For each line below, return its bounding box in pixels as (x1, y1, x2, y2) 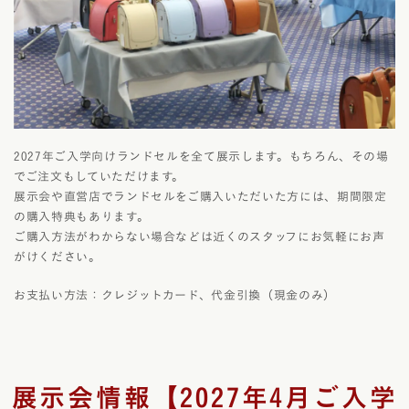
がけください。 (14, 250, 101, 263)
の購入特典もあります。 (14, 210, 150, 223)
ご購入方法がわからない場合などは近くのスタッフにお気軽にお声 (14, 230, 385, 243)
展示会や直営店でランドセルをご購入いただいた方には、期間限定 (14, 190, 387, 203)
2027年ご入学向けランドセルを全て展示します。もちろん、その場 (14, 150, 389, 163)
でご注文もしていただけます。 (14, 170, 185, 183)
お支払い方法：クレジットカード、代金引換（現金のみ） (14, 288, 336, 301)
